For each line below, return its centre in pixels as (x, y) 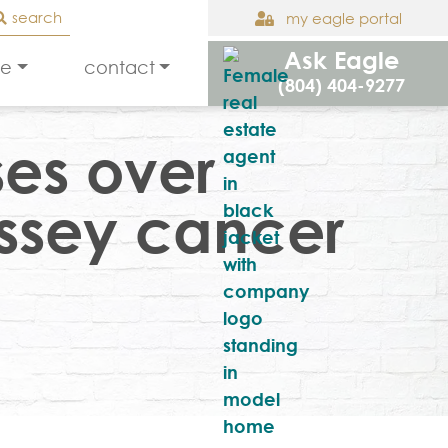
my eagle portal (341, 18)
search (37, 17)
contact (119, 66)
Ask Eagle (341, 59)
